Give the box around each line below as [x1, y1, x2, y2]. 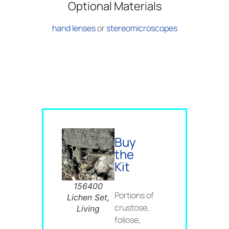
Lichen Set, [67, 192, 110, 203]
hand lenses [52, 22, 96, 34]
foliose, [114, 214, 141, 225]
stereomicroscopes [106, 22, 177, 34]
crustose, [114, 201, 149, 213]
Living [77, 203, 100, 214]
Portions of [114, 189, 154, 201]
